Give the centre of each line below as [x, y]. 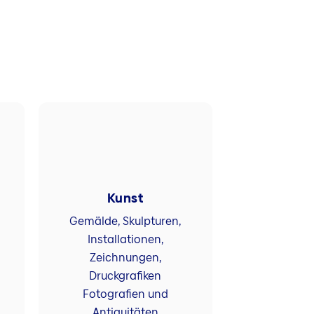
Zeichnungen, [125, 257]
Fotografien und [125, 294]
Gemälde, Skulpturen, [125, 221]
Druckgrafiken [125, 275]
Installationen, [125, 239]
